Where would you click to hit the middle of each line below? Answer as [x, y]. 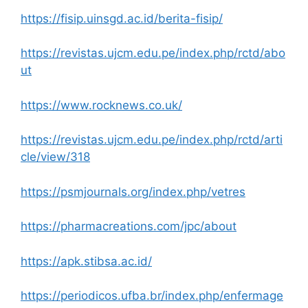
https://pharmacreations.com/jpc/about [129, 227]
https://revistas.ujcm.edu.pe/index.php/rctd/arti [152, 140]
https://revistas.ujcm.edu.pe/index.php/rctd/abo [153, 53]
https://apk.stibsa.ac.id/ [86, 261]
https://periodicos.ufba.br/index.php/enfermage [152, 296]
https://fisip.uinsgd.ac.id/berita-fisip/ [122, 18]
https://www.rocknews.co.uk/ [101, 105]
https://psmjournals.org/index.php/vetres [133, 191]
